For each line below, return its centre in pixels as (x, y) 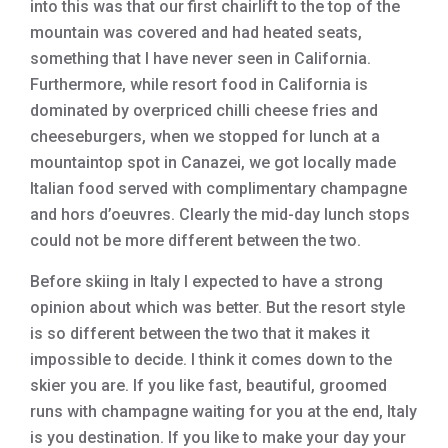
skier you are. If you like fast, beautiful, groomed (208, 386)
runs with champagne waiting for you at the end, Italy (223, 412)
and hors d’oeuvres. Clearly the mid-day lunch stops (220, 215)
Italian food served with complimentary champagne (218, 189)
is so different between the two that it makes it (200, 334)
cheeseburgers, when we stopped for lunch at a (205, 137)
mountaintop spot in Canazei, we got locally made (213, 163)
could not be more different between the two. (195, 241)
